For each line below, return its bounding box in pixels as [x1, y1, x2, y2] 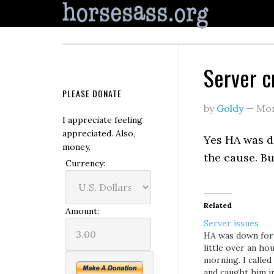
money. [62, 141, 91, 152]
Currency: [65, 158, 105, 169]
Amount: [65, 206, 99, 217]
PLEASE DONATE [62, 87, 122, 100]
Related [204, 201, 232, 210]
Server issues [204, 218, 259, 229]
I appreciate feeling [62, 114, 143, 125]
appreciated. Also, [62, 128, 135, 139]
